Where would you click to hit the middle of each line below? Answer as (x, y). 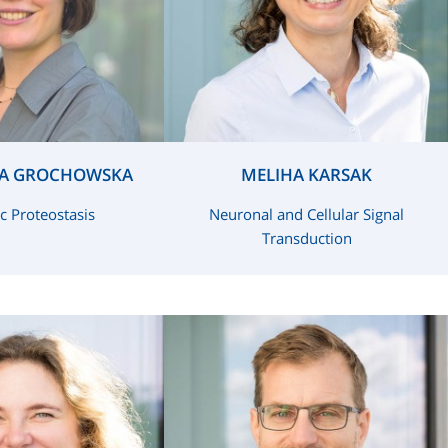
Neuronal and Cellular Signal (306, 214)
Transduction (306, 238)
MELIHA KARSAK (306, 174)
